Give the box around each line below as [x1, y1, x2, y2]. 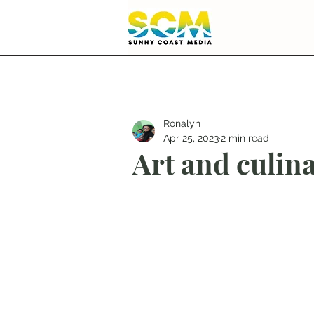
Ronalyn [163, 118, 200, 129]
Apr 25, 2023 [163, 132, 219, 144]
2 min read [221, 132, 269, 144]
